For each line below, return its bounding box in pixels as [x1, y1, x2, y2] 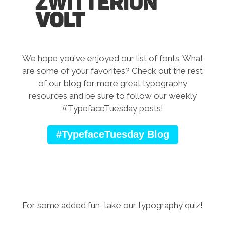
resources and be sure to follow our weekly [28, 90, 197, 101]
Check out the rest [132, 65, 203, 76]
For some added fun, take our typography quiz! [22, 200, 203, 210]
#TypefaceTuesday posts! [62, 103, 163, 114]
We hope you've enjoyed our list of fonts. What [22, 53, 203, 63]
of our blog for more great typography [38, 78, 187, 88]
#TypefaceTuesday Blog [56, 128, 169, 140]
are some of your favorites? [22, 65, 132, 76]
